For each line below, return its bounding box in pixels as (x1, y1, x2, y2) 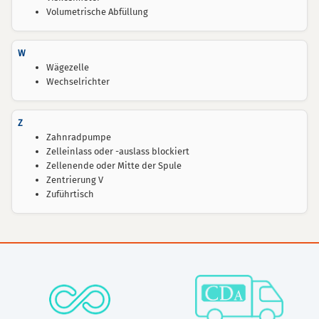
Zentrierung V (46, 174, 103, 185)
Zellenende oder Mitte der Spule (46, 160, 182, 171)
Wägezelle (46, 62, 89, 73)
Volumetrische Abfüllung (46, 6, 148, 17)
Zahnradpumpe (46, 132, 111, 142)
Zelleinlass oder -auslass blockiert (46, 146, 189, 157)
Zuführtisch (46, 189, 94, 199)
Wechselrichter (46, 76, 110, 87)
